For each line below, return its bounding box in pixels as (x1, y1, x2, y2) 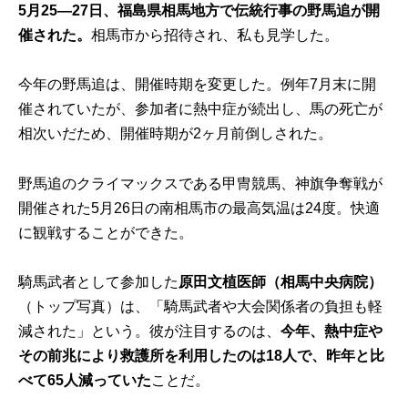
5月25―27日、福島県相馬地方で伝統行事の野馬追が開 (18, 3, 381, 19)
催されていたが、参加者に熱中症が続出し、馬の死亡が (18, 101, 383, 117)
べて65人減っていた (18, 372, 152, 388)
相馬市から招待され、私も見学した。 (91, 27, 340, 44)
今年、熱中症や (280, 322, 383, 339)
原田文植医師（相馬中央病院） (178, 273, 383, 290)
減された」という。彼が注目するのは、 (18, 322, 281, 339)
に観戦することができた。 (18, 224, 194, 240)
